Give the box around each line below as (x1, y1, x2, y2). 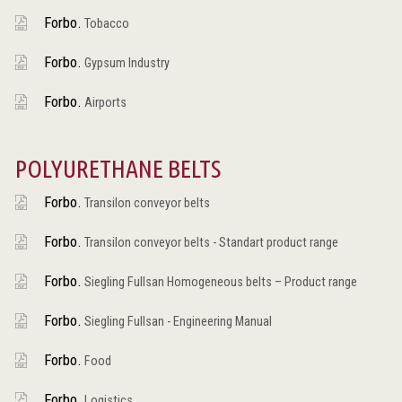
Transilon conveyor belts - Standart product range (81, 234, 338, 250)
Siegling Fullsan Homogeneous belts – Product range (81, 274, 357, 290)
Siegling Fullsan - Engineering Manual (81, 313, 272, 329)
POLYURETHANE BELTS (14, 153, 221, 182)
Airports (81, 94, 127, 110)
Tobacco (81, 15, 129, 31)
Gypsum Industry (81, 55, 170, 71)
